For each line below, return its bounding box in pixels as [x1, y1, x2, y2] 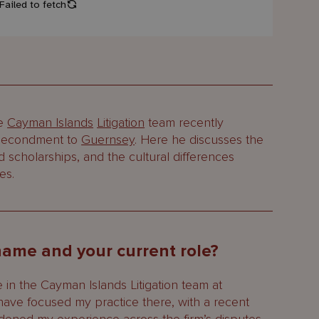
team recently [145, 115, 224, 130]
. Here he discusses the [135, 132, 264, 147]
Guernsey [81, 132, 135, 147]
